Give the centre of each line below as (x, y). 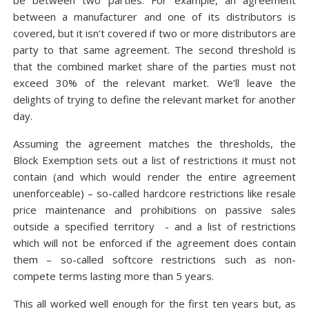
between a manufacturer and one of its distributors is (154, 17)
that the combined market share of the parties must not (154, 66)
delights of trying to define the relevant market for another (154, 99)
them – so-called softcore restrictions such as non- (154, 259)
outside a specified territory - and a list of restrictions (154, 226)
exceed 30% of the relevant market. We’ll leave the (154, 83)
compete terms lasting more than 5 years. (113, 276)
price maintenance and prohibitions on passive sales (154, 210)
